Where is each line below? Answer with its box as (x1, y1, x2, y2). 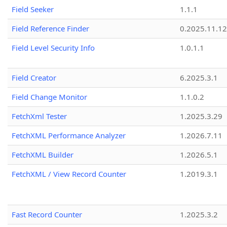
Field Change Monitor (12, 92, 87, 102)
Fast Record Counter (12, 209, 82, 220)
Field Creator (12, 72, 56, 83)
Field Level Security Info (12, 43, 95, 53)
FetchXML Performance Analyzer (12, 130, 126, 141)
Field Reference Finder (12, 23, 89, 34)
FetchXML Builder (12, 149, 73, 160)
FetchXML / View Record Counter (12, 169, 126, 179)
